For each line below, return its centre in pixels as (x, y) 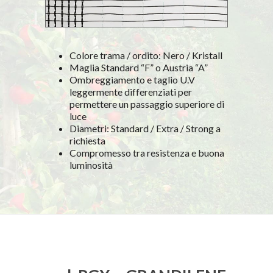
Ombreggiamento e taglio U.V (132, 79)
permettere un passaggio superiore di (147, 104)
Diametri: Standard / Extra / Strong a (145, 128)
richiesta (87, 140)
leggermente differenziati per (131, 91)
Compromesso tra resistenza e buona (147, 152)
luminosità (91, 165)
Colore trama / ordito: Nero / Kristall (146, 55)
